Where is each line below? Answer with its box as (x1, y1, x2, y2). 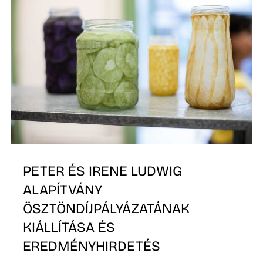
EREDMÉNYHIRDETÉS (23, 237, 161, 254)
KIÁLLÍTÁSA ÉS (23, 218, 116, 235)
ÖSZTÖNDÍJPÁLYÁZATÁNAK (23, 200, 190, 217)
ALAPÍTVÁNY (23, 181, 103, 198)
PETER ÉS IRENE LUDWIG (23, 162, 183, 179)
